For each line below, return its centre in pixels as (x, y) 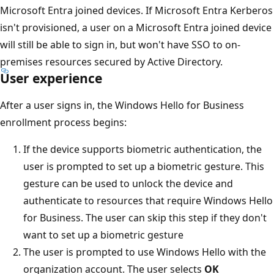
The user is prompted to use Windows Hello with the (145, 252)
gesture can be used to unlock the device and (128, 184)
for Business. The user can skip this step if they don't (145, 218)
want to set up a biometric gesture (103, 235)
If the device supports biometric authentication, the (143, 150)
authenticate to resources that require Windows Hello (148, 201)
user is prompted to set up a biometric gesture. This (144, 167)
